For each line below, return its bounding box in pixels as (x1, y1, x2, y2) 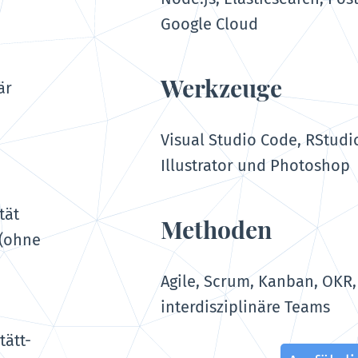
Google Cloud (161, 14, 259, 34)
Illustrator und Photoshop (161, 155, 351, 175)
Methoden (161, 213, 272, 245)
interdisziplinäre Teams (161, 296, 331, 316)
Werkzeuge (161, 72, 283, 105)
